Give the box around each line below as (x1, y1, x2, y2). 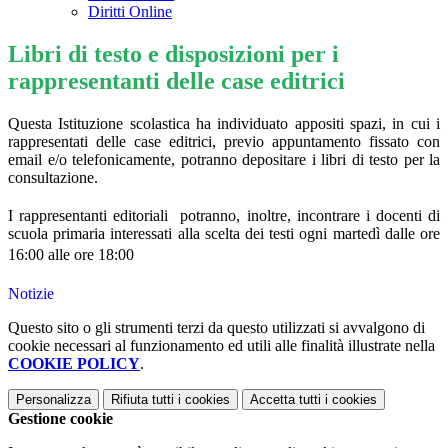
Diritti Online (88, 3, 172, 21)
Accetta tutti (250, 392, 321, 408)
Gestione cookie (8, 410, 113, 428)
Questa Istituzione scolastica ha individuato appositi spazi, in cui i (8, 115, 440, 133)
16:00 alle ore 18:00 (8, 246, 134, 264)
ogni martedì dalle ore (299, 225, 441, 243)
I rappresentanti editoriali (8, 207, 175, 225)
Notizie (8, 285, 54, 303)
